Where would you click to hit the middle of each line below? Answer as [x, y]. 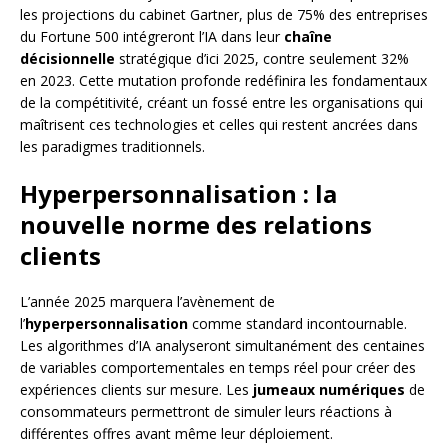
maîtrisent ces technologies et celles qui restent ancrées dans [219, 124]
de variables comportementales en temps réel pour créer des [218, 367]
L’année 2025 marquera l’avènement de [147, 301]
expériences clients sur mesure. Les [136, 389]
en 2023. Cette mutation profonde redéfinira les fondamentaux [223, 80]
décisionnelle [67, 58]
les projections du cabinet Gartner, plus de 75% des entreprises [224, 14]
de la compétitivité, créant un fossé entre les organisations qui [221, 102]
